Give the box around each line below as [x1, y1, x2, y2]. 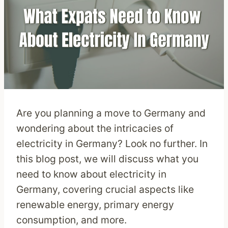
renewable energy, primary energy [16, 198, 174, 211]
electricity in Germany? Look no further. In [16, 137, 208, 150]
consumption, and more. [16, 214, 129, 226]
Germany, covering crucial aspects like [16, 183, 194, 196]
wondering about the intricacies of [16, 122, 174, 135]
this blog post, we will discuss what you [16, 153, 198, 165]
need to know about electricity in [16, 168, 166, 181]
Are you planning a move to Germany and [16, 107, 206, 120]
